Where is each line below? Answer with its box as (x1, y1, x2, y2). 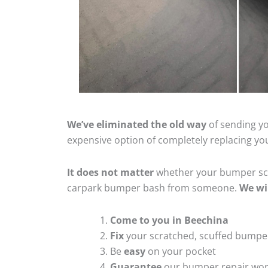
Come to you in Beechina (110, 213, 229, 227)
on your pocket (145, 244, 216, 258)
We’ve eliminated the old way (67, 117, 206, 131)
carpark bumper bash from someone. (67, 181, 239, 194)
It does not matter (67, 165, 154, 179)
